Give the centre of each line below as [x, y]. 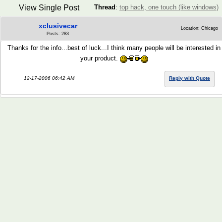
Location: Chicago [199, 28]
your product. [100, 58]
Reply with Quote [190, 78]
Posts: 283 [58, 34]
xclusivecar [58, 26]
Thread [105, 7]
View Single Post [49, 8]
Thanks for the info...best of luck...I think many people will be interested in [114, 48]
